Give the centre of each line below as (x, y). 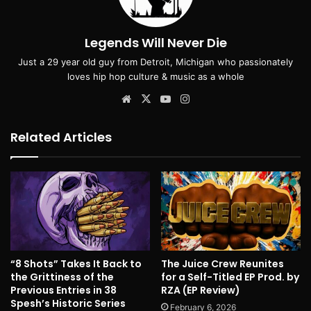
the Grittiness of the (62, 277)
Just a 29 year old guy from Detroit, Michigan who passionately (155, 62)
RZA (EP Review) (201, 290)
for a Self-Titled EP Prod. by (230, 277)
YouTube (194, 99)
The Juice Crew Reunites (222, 263)
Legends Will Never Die (155, 43)
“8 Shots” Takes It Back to (76, 263)
